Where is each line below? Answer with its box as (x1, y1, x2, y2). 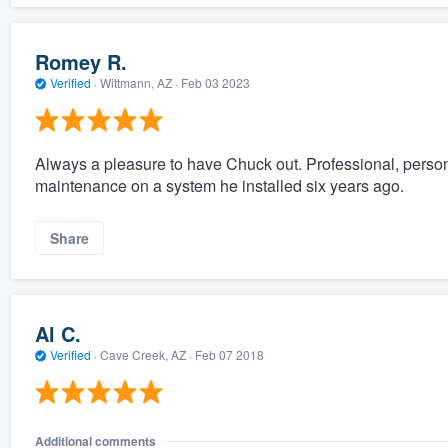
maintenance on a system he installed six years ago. (34, 173, 404, 197)
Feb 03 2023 (180, 74, 250, 92)
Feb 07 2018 (194, 346, 264, 364)
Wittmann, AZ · (96, 74, 181, 92)
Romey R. (34, 47, 127, 77)
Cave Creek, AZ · (96, 346, 195, 364)
